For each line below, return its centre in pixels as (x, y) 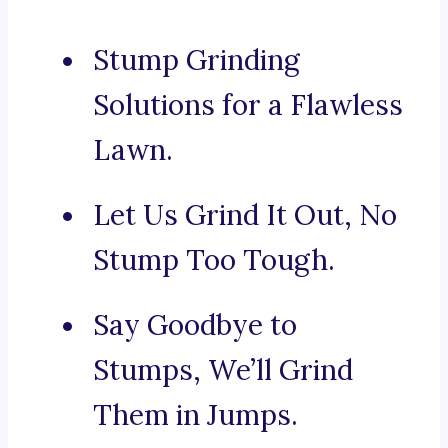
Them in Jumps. (195, 415)
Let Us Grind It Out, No (245, 215)
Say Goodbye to (195, 325)
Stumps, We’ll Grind (223, 370)
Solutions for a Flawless (248, 105)
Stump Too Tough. (214, 260)
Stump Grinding (196, 60)
